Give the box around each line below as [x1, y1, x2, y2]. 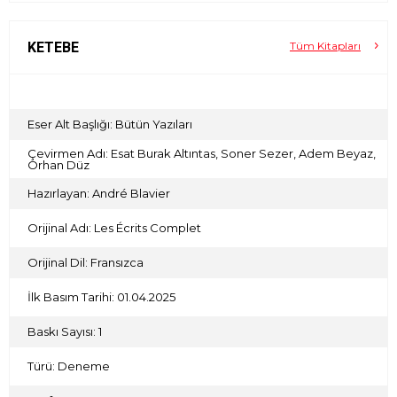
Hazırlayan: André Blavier [27, 186, 170, 201]
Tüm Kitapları [290, 39, 361, 53]
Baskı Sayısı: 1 [27, 324, 102, 339]
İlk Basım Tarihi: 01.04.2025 [27, 290, 175, 305]
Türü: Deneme [27, 359, 110, 374]
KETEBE [27, 39, 79, 57]
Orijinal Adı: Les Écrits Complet [27, 221, 201, 236]
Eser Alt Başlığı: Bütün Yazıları [27, 117, 192, 132]
